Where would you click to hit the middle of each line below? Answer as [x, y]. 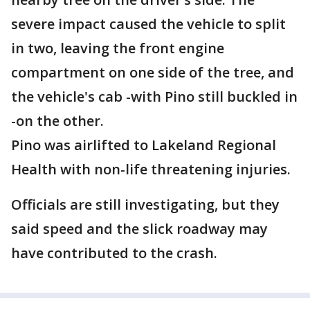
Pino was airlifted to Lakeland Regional [144, 145]
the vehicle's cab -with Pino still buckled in [154, 97]
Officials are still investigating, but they [145, 204]
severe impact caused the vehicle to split [148, 24]
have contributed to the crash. [114, 253]
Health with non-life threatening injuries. [151, 169]
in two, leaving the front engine [118, 48]
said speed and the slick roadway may [139, 229]
